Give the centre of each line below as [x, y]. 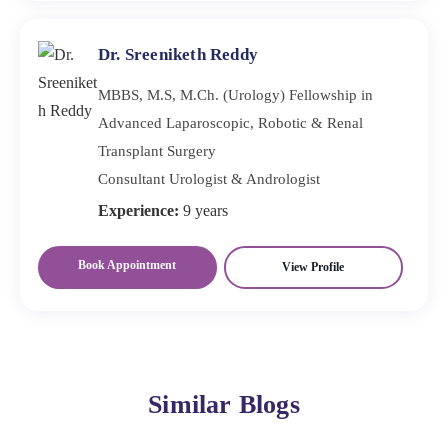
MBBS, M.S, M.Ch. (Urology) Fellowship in [235, 94]
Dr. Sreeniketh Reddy [178, 54]
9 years [203, 210]
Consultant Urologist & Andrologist [209, 178]
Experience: [138, 210]
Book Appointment [127, 264]
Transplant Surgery [157, 150]
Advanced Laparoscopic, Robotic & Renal [230, 122]
